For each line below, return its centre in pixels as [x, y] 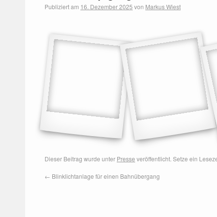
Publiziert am [62, 7]
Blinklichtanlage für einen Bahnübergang [105, 176]
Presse [126, 159]
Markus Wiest [163, 7]
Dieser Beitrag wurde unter [81, 159]
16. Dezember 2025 [107, 7]
